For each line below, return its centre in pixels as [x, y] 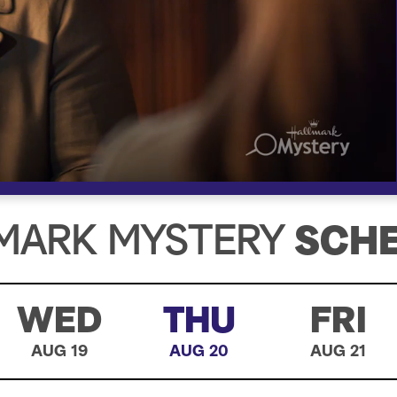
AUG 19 [59, 352]
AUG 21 [339, 352]
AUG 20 [199, 352]
